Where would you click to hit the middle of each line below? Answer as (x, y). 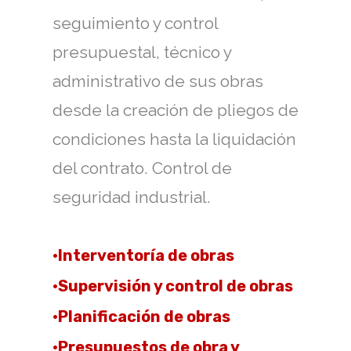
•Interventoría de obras (143, 255)
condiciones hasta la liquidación (174, 139)
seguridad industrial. (132, 197)
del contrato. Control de (142, 168)
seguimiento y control (135, 23)
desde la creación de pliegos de (175, 110)
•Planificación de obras (141, 317)
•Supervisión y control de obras (173, 286)
